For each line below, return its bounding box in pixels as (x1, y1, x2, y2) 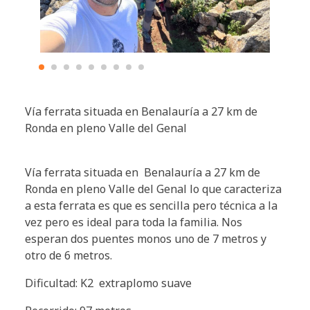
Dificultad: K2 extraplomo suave (25, 275, 200, 291)
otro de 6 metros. (25, 247, 112, 263)
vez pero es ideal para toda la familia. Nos (25, 214, 242, 230)
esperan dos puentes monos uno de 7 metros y (25, 230, 266, 246)
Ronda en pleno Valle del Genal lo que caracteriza (25, 181, 282, 197)
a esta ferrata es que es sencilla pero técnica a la (25, 197, 277, 213)
